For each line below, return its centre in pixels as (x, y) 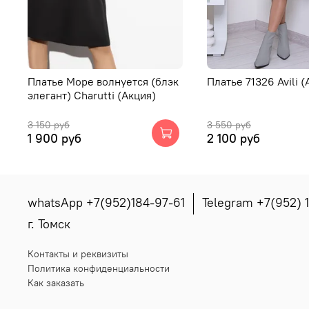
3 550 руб (229, 125)
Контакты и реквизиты (78, 254)
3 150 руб (49, 125)
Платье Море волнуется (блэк (103, 82)
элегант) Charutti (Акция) (92, 96)
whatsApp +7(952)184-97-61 (106, 203)
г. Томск (49, 224)
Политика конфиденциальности (99, 269)
